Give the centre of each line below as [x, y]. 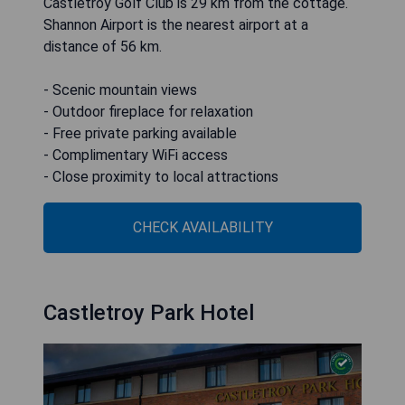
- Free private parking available [140, 133]
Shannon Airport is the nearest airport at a [176, 25]
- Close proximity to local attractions [161, 177]
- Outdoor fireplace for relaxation [148, 112]
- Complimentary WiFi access [136, 155]
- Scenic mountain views [120, 90]
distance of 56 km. [103, 47]
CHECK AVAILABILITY [202, 227]
